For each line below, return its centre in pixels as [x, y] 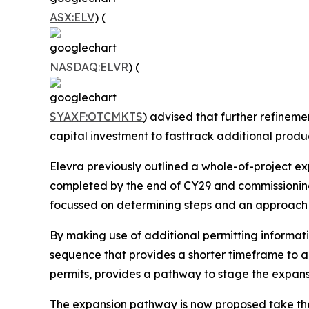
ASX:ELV [72, 17]
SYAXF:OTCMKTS [96, 116]
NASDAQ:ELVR [89, 67]
